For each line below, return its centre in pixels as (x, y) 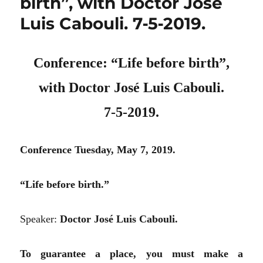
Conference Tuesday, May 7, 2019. (98, 149)
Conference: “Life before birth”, (131, 63)
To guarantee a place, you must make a (131, 253)
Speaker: (40, 219)
